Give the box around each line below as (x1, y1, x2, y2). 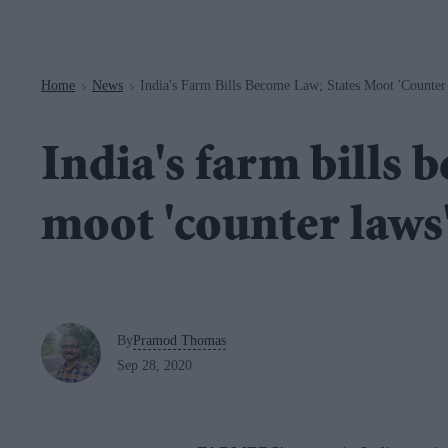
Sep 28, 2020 (117, 357, 192, 373)
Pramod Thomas (133, 332, 226, 348)
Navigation (137, 3, 209, 18)
